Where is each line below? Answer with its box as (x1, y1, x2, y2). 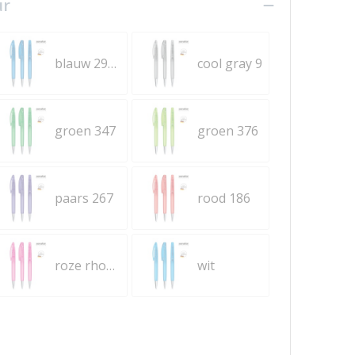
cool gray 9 (197, 55, 262, 72)
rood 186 (197, 189, 250, 207)
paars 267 (55, 189, 114, 207)
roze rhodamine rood (106, 257, 116, 274)
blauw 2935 (108, 55, 117, 72)
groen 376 (197, 122, 258, 139)
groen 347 (55, 122, 116, 139)
